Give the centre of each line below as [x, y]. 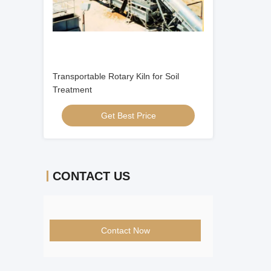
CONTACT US [91, 176]
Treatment [72, 90]
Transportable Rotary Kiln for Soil [116, 76]
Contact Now [125, 230]
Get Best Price [128, 116]
